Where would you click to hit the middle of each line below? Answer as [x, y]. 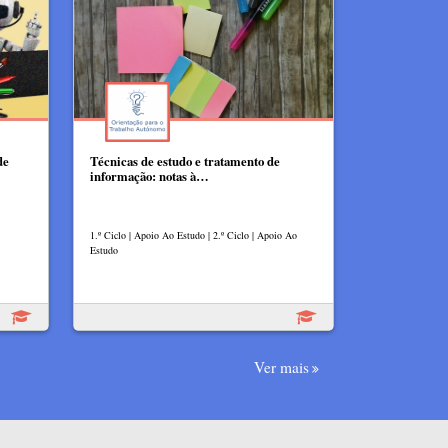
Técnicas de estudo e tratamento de [185, 160]
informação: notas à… [149, 175]
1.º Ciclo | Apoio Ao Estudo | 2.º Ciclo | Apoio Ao [193, 234]
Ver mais [281, 366]
